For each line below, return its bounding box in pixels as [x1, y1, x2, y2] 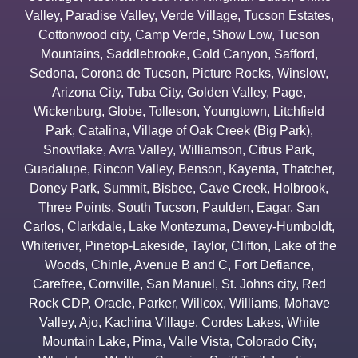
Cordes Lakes [201, 315, 280, 329]
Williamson [179, 142, 242, 157]
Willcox [181, 296, 223, 310]
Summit [103, 181, 146, 195]
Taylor [191, 238, 225, 253]
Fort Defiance [233, 257, 311, 272]
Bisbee [153, 181, 193, 195]
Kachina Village [104, 315, 195, 329]
